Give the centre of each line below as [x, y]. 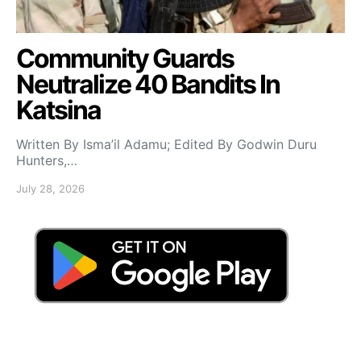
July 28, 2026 [50, 189]
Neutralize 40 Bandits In [148, 85]
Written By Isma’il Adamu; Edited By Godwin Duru [178, 145]
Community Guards [125, 59]
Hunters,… [47, 161]
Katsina [60, 110]
